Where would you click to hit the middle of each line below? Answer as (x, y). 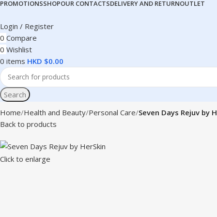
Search (15, 94)
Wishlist (19, 49)
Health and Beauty (55, 112)
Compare (22, 38)
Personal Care (112, 112)
